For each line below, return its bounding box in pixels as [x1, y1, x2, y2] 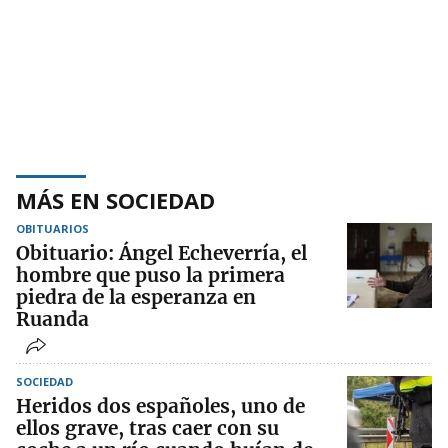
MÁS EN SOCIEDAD [16, 185, 215, 216]
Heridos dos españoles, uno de [16, 394, 305, 419]
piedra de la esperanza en [16, 285, 256, 310]
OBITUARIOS [16, 221, 89, 237]
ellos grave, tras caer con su [16, 416, 279, 441]
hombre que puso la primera [16, 263, 285, 288]
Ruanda [16, 307, 89, 332]
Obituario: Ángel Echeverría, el [16, 241, 307, 266]
